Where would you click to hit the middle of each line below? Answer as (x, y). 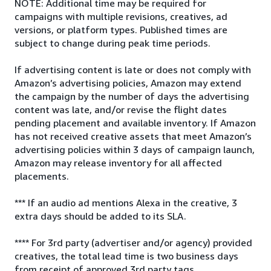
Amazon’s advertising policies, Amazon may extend (128, 83)
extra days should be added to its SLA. (100, 216)
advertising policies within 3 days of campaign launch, (135, 149)
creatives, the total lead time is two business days (126, 256)
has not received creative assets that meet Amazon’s (133, 136)
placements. (42, 176)
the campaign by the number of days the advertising (132, 96)
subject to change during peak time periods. (113, 43)
